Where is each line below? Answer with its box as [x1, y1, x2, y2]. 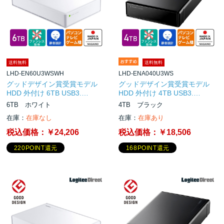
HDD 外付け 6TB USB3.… [6, 88, 89, 97]
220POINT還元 [13, 144, 57, 152]
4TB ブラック [118, 100, 163, 108]
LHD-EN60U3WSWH [6, 69, 64, 77]
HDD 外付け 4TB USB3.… [118, 88, 201, 97]
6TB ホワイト [6, 100, 51, 108]
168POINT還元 [125, 144, 169, 152]
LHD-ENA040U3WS [118, 69, 174, 77]
